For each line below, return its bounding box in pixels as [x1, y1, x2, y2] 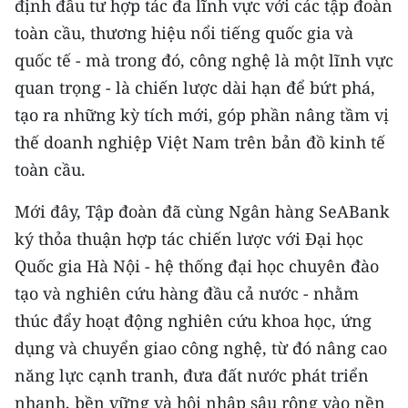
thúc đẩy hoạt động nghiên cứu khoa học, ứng [15, 310, 372, 331]
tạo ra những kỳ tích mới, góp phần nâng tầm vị [15, 104, 389, 126]
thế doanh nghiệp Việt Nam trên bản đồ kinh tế [15, 131, 385, 153]
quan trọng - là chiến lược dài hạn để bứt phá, [15, 76, 375, 98]
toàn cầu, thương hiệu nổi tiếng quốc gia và [15, 22, 353, 44]
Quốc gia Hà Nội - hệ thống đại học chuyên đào [15, 255, 379, 277]
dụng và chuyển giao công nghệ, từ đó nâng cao [15, 337, 387, 359]
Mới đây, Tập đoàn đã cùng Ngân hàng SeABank [15, 200, 390, 222]
